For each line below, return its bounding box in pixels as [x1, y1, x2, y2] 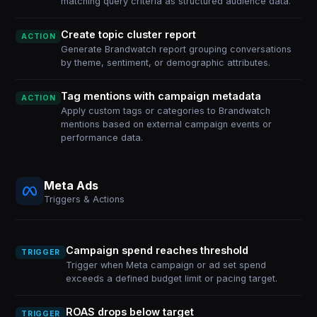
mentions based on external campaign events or [61, 119, 272, 129]
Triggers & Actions [44, 193, 125, 204]
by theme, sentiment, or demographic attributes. [61, 57, 271, 68]
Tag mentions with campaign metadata [61, 90, 262, 102]
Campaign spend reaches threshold [65, 244, 248, 256]
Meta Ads [44, 178, 99, 192]
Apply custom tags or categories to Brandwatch [61, 105, 271, 116]
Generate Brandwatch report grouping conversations [61, 44, 292, 54]
